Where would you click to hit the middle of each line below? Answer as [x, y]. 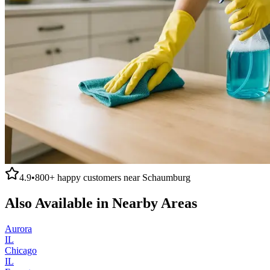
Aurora [18, 228]
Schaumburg [166, 177]
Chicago [21, 250]
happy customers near [99, 177]
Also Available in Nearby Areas [101, 203]
